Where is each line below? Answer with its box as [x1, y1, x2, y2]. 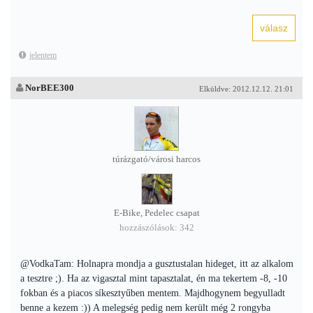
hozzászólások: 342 [119, 223, 194, 233]
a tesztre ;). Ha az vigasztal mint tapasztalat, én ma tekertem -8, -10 [20, 273, 287, 284]
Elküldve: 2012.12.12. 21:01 [199, 85, 293, 93]
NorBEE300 [25, 82, 74, 93]
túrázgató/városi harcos [112, 154, 201, 164]
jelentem [29, 50, 57, 60]
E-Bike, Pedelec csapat [113, 208, 200, 218]
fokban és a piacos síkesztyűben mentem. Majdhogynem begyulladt [20, 288, 285, 298]
